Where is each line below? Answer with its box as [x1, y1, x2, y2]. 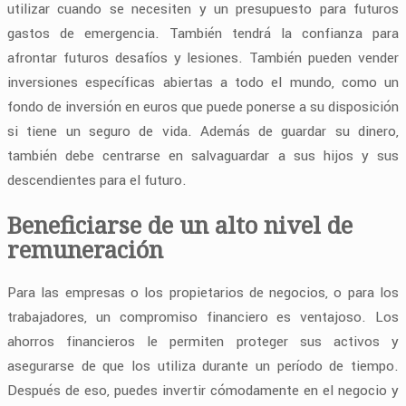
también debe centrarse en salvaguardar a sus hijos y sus [7, 146, 399, 167]
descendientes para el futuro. [7, 170, 187, 191]
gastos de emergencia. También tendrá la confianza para [7, 24, 399, 44]
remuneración [7, 233, 163, 265]
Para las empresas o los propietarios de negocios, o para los [7, 282, 399, 303]
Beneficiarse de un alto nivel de [7, 208, 353, 240]
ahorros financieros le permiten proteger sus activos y [7, 331, 399, 352]
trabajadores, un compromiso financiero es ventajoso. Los [7, 306, 399, 327]
